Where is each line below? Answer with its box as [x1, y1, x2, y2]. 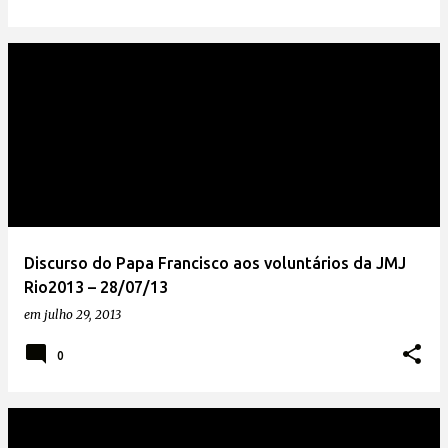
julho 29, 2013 [44, 307, 121, 322]
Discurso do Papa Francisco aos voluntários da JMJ [24, 254, 406, 272]
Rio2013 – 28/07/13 [24, 278, 168, 296]
